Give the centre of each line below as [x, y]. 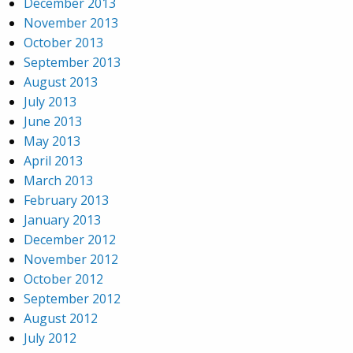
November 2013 [71, 23]
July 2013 [50, 102]
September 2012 [72, 299]
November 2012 [71, 259]
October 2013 [63, 43]
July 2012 [50, 338]
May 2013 [52, 141]
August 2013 [61, 82]
